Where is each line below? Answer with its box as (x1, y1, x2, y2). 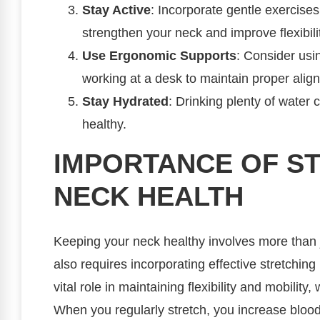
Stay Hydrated (82, 94, 169, 109)
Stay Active (82, 3, 151, 18)
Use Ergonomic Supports (82, 49, 236, 64)
